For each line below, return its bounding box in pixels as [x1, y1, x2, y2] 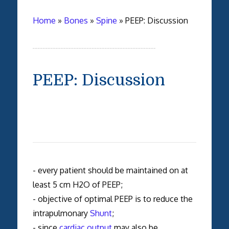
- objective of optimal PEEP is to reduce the [32, 193, 193, 204]
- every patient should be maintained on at [32, 165, 188, 175]
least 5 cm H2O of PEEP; [32, 179, 125, 190]
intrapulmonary [32, 208, 90, 218]
